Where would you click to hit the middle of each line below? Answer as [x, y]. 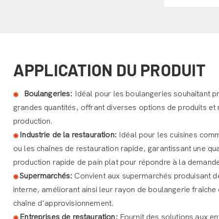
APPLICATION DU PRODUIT [109, 70]
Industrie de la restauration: [69, 135]
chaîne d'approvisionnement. [64, 203]
